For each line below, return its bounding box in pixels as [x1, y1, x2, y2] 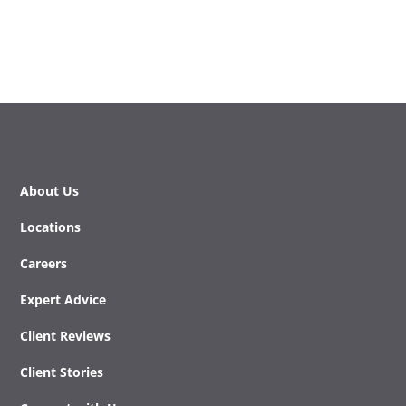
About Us [19, 181, 79, 199]
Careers [19, 254, 67, 272]
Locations [19, 217, 81, 236]
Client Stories [19, 362, 103, 381]
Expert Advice [19, 290, 106, 308]
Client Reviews [19, 326, 111, 344]
